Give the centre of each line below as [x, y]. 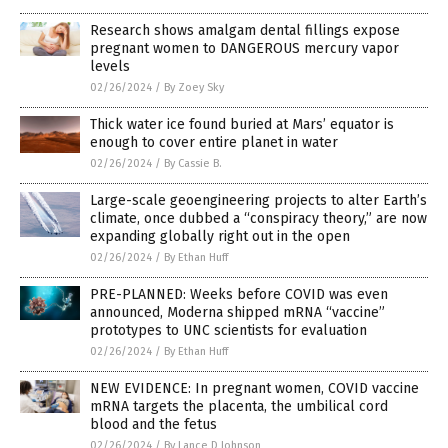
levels [110, 66]
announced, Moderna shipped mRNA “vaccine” [237, 312]
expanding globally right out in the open [220, 236]
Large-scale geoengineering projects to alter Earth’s [258, 200]
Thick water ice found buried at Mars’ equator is [242, 124]
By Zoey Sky [194, 87]
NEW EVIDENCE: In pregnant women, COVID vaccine [254, 388]
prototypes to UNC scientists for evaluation [228, 330]
